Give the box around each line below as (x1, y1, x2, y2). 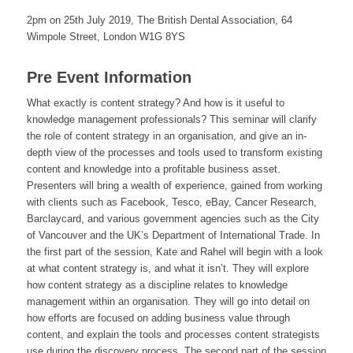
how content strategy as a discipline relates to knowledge (26, 279, 288, 292)
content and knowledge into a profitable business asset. (26, 163, 281, 176)
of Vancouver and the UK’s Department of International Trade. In (26, 229, 320, 242)
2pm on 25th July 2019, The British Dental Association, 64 (26, 14, 292, 27)
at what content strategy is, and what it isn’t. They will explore (26, 262, 309, 275)
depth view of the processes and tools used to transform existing (26, 147, 322, 159)
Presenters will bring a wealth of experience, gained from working (26, 180, 322, 192)
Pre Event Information (26, 69, 191, 87)
